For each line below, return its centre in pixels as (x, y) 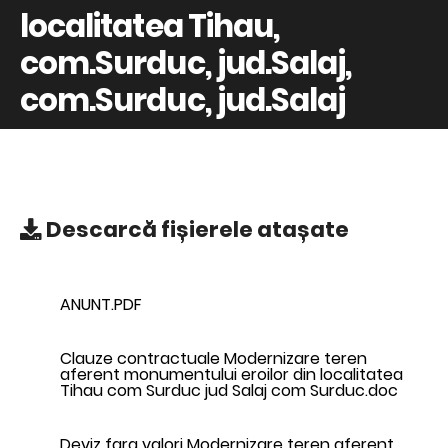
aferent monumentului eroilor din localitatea (231, 374)
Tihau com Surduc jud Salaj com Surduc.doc (229, 390)
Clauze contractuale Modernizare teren (213, 358)
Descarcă (101, 229)
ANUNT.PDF (101, 304)
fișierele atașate (255, 229)
